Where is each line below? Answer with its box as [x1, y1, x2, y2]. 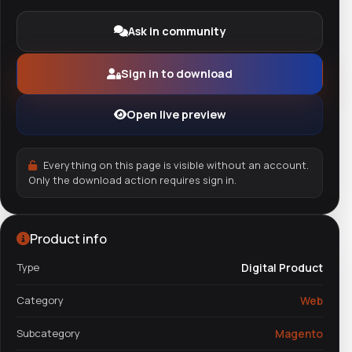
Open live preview [126, 107, 226, 123]
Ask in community [128, 24, 225, 39]
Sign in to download [121, 66, 233, 82]
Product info [30, 229, 107, 247]
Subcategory [16, 325, 80, 340]
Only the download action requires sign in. [27, 172, 236, 187]
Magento [275, 325, 323, 341]
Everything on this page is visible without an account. [41, 157, 310, 172]
